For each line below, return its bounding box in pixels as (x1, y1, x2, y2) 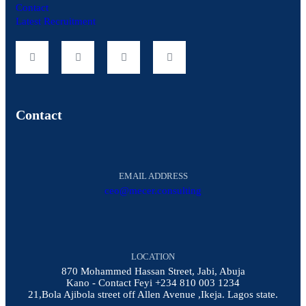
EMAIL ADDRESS (118, 171, 188, 182)
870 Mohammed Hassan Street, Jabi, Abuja (61, 266, 245, 277)
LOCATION (131, 251, 175, 262)
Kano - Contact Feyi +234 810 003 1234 (66, 277, 240, 289)
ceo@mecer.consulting (105, 185, 201, 197)
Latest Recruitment (16, 16, 96, 27)
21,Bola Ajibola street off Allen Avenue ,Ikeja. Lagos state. (28, 289, 278, 301)
